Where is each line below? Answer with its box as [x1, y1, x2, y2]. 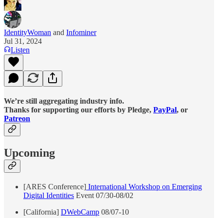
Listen [11, 45, 30, 54]
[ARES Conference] [23, 182, 86, 191]
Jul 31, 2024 [4, 36, 42, 45]
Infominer [66, 28, 96, 36]
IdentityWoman [4, 28, 51, 36]
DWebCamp [61, 207, 99, 216]
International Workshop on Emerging [86, 182, 202, 191]
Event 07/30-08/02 [74, 191, 133, 200]
